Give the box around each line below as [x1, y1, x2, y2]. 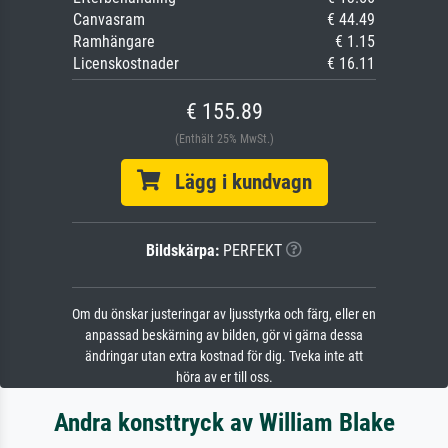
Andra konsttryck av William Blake [53, 408, 395, 438]
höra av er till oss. [175, 369, 273, 387]
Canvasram [73, 10, 145, 30]
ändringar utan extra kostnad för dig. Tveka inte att [85, 348, 363, 366]
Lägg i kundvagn [159, 170, 312, 195]
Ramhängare [73, 32, 155, 52]
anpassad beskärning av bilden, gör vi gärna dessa [85, 327, 363, 345]
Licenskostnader [73, 54, 179, 74]
